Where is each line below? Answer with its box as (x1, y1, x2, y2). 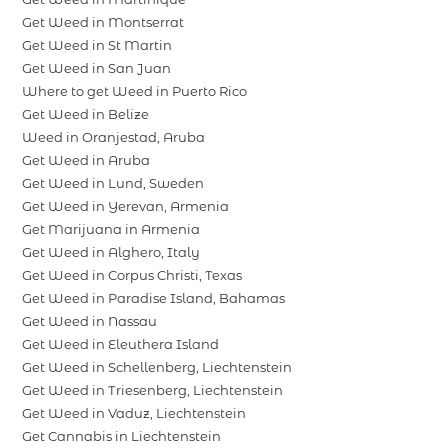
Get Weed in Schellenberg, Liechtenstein (22, 359, 293, 376)
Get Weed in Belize (22, 106, 150, 123)
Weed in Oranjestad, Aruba (22, 129, 206, 146)
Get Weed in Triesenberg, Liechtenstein (22, 382, 284, 399)
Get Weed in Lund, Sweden (22, 175, 205, 192)
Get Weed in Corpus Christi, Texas (22, 267, 243, 284)
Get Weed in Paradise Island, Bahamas (22, 290, 286, 307)
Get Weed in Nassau (22, 313, 158, 330)
